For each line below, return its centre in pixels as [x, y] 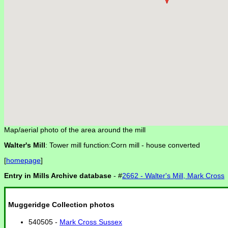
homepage [23, 161]
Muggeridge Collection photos [61, 204]
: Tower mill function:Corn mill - [96, 145]
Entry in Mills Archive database [58, 176]
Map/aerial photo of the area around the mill [75, 130]
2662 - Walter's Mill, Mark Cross [173, 176]
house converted [173, 145]
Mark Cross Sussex [91, 222]
